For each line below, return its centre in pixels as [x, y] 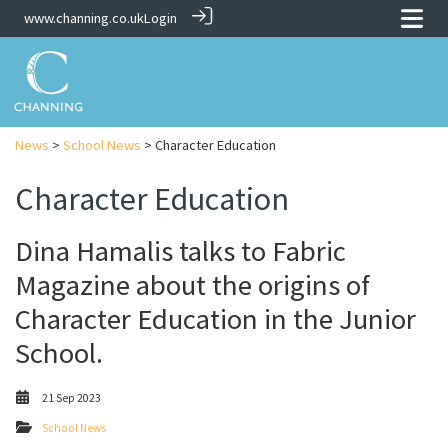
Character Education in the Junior [215, 319]
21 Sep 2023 [71, 398]
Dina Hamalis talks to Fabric [180, 251]
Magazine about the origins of [192, 285]
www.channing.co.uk [84, 18]
